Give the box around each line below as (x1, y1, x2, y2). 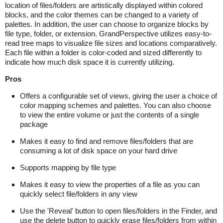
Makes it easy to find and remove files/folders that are (20, 136, 193, 145)
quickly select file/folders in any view (20, 189, 137, 198)
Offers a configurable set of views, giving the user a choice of (20, 91, 217, 100)
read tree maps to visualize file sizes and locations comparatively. (5, 38, 217, 47)
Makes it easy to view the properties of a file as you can (20, 180, 200, 189)
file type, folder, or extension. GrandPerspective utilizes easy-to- (5, 29, 212, 38)
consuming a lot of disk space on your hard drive (20, 146, 177, 155)
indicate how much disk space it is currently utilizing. (5, 57, 174, 66)
